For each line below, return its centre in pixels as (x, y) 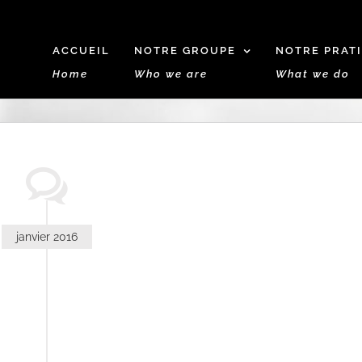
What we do (313, 74)
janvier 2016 (46, 236)
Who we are (171, 74)
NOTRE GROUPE (185, 51)
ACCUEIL (81, 51)
